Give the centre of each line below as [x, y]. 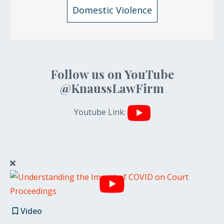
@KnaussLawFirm [112, 88]
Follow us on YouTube [112, 74]
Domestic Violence [112, 10]
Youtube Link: [100, 112]
